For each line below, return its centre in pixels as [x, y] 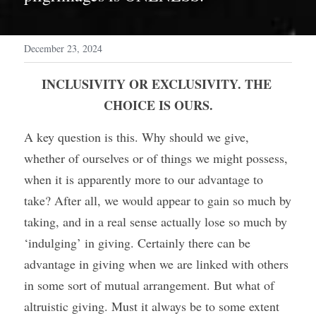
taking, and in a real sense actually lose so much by [156, 221]
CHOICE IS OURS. [158, 105]
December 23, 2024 [63, 48]
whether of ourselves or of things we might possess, [156, 158]
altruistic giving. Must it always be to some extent [152, 306]
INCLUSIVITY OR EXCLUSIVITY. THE [156, 84]
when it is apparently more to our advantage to [144, 179]
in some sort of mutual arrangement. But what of [149, 285]
